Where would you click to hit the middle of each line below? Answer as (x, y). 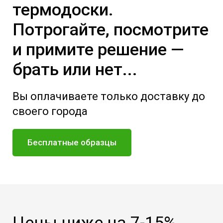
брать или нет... (75, 69)
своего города (50, 111)
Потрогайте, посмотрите (111, 29)
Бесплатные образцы (72, 142)
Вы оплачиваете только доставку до (109, 96)
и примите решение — (98, 49)
